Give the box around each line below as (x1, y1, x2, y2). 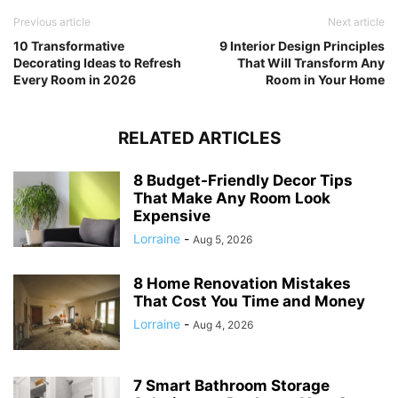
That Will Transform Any (237, 54, 385, 70)
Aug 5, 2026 (193, 232, 252, 246)
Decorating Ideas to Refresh (13, 54, 181, 70)
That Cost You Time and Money (133, 291, 365, 310)
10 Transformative (13, 37, 124, 53)
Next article (328, 14, 385, 28)
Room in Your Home (266, 71, 385, 87)
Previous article (13, 14, 91, 28)
